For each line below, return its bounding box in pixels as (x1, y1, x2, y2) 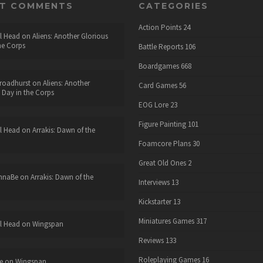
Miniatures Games (138, 216, 194, 226)
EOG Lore (138, 100, 168, 110)
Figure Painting (138, 119, 186, 129)
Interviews (138, 177, 170, 187)
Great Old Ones (138, 158, 186, 168)
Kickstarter (138, 197, 171, 207)
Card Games (138, 80, 177, 90)
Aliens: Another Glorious (32, 31, 108, 41)
